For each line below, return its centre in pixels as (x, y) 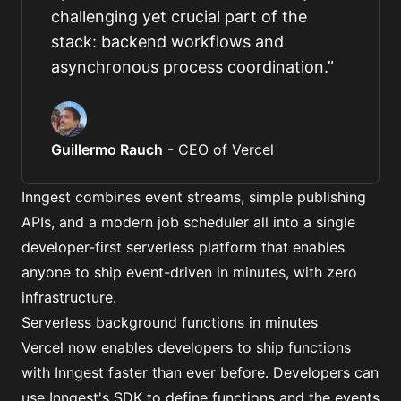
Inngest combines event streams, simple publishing (194, 197)
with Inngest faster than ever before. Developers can (200, 372)
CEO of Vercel (226, 149)
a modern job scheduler (169, 222)
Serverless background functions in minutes (170, 322)
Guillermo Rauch (107, 149)
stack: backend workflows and (167, 42)
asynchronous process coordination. (189, 67)
